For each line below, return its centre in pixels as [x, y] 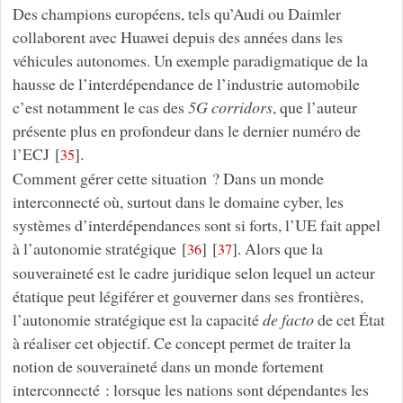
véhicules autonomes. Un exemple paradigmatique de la [190, 61]
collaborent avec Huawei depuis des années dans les [177, 37]
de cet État [349, 320]
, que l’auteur [314, 107]
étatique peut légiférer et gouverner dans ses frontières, [188, 296]
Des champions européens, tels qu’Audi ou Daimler [176, 14]
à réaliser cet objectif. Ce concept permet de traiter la [181, 343]
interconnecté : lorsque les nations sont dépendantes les [190, 390]
